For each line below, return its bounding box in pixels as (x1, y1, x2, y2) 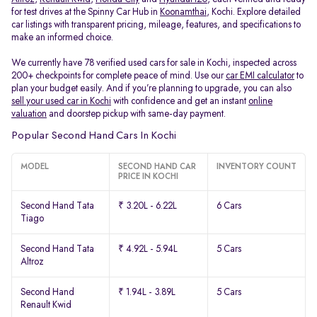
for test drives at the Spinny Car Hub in (11, 7, 160, 17)
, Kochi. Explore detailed (207, 7, 301, 17)
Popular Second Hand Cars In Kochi (11, 130, 176, 142)
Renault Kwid (21, 300, 71, 310)
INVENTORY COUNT (216, 163, 296, 171)
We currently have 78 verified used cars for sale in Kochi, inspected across (11, 58, 296, 68)
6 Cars (216, 201, 241, 211)
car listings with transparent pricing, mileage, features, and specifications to (11, 20, 301, 30)
